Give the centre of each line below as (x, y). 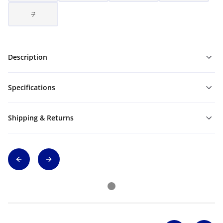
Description (28, 57)
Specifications (32, 87)
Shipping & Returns (41, 118)
